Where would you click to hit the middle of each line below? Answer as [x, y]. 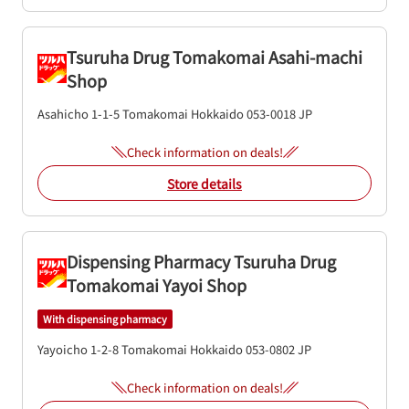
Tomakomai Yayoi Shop [157, 285]
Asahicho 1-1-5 [79, 114]
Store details [204, 183]
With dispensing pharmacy [105, 319]
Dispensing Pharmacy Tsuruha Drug [201, 261]
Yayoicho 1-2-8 [78, 349]
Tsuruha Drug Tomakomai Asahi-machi [215, 57]
